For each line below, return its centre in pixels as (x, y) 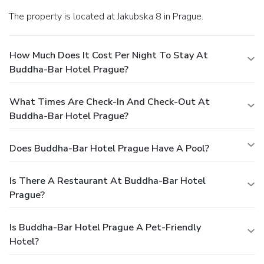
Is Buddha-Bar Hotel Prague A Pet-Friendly (105, 227)
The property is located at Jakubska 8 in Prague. (109, 16)
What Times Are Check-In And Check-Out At (110, 102)
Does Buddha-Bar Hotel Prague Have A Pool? (109, 148)
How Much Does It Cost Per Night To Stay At (109, 55)
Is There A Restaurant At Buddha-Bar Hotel (108, 181)
